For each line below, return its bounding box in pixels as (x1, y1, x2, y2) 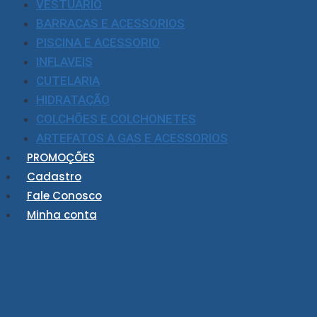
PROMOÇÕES (26, 150, 95, 165)
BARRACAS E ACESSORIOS (36, 16, 185, 30)
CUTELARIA (36, 74, 100, 88)
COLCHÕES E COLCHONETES (36, 112, 196, 126)
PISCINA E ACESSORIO (36, 35, 160, 50)
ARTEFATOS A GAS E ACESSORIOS (36, 131, 228, 145)
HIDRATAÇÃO (36, 93, 110, 107)
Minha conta (26, 207, 97, 222)
